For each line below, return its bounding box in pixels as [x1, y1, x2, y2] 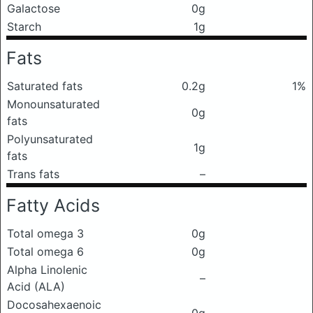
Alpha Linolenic [7, 263, 87, 277]
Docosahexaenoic [7, 298, 101, 312]
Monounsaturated [7, 97, 100, 111]
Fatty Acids [6, 195, 100, 216]
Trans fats [7, 167, 59, 181]
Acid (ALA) [7, 279, 65, 293]
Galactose [7, 1, 60, 15]
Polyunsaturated [7, 132, 93, 146]
